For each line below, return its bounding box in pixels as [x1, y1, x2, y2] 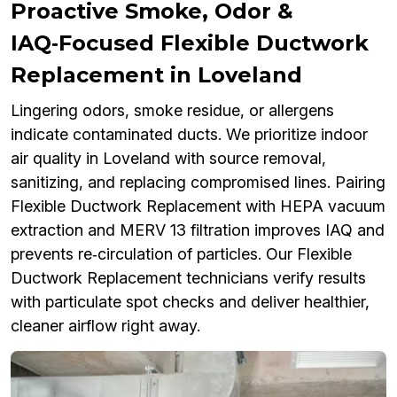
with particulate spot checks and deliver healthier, [11, 292, 370, 312]
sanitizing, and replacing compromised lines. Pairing [11, 173, 385, 192]
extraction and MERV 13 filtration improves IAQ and [11, 221, 385, 240]
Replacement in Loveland [11, 62, 302, 89]
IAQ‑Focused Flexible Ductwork [11, 30, 369, 57]
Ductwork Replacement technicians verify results [11, 269, 366, 288]
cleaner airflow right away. [11, 316, 200, 336]
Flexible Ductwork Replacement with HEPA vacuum [11, 197, 385, 216]
